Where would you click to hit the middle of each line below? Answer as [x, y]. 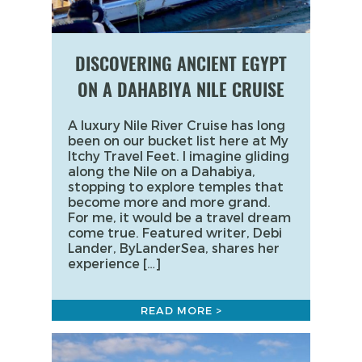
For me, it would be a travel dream [179, 217]
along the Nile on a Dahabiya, [162, 170]
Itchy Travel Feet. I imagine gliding [179, 155]
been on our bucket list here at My [178, 140]
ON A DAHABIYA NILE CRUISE [181, 89]
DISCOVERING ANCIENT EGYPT [181, 63]
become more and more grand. [169, 201]
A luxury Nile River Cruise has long [177, 124]
